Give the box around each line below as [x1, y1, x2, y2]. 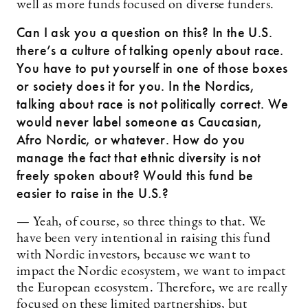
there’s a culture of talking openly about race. [16, 41, 284, 59]
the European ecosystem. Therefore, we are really [16, 281, 288, 295]
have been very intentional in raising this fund [16, 232, 271, 245]
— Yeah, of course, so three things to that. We [16, 215, 266, 229]
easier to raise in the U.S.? [16, 184, 169, 202]
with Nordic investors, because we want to [16, 248, 251, 262]
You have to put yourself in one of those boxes [16, 59, 288, 77]
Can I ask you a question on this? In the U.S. [16, 23, 272, 41]
